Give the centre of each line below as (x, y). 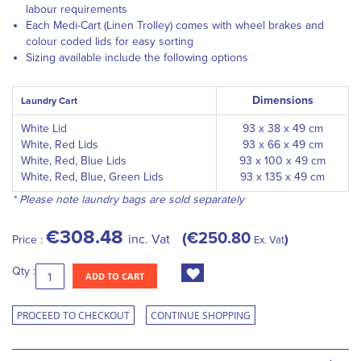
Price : (29, 240)
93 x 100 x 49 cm (282, 161)
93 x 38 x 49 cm (282, 129)
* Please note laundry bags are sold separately (128, 199)
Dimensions (282, 100)
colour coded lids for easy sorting (110, 41)
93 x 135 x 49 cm (282, 177)
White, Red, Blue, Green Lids (92, 177)
